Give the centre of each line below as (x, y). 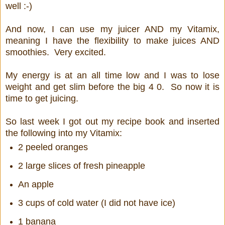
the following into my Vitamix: (64, 133)
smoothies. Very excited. (56, 52)
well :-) (19, 6)
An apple (36, 185)
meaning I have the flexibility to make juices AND (113, 41)
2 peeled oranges (53, 147)
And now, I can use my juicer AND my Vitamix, (113, 29)
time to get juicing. (42, 99)
